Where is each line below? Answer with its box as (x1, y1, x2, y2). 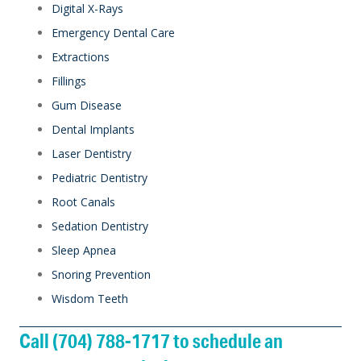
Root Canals (52, 193, 115, 210)
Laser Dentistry (52, 145, 131, 161)
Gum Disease (52, 97, 122, 113)
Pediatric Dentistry (52, 169, 147, 185)
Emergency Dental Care (52, 24, 175, 40)
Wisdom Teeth (52, 290, 128, 306)
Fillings (52, 73, 86, 89)
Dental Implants (52, 121, 135, 137)
